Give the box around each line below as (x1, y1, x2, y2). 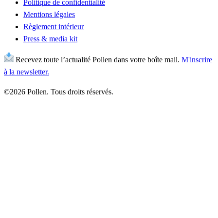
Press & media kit (23, 35, 77, 43)
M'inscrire (182, 55, 212, 64)
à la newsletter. (4, 68, 49, 76)
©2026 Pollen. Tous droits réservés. (4, 88, 113, 96)
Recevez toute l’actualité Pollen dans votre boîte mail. (14, 55, 182, 64)
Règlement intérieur (23, 22, 84, 31)
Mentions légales (23, 10, 75, 19)
